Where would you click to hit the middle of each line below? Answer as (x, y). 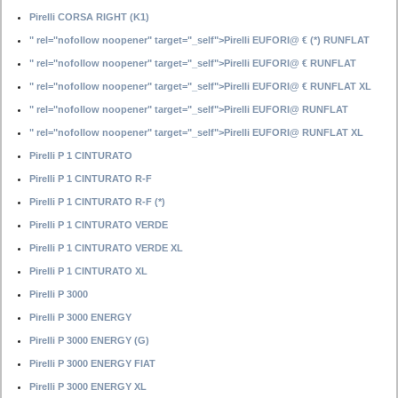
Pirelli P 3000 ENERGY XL (88, 386)
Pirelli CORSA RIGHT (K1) (89, 17)
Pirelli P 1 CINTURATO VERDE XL (106, 248)
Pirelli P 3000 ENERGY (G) (89, 340)
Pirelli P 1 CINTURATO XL (88, 271)
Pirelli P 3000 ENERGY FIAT (92, 363)
